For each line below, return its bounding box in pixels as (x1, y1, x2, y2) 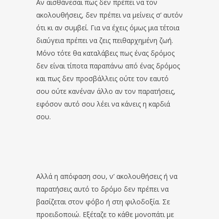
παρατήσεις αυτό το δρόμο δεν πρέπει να (36, 184, 169, 194)
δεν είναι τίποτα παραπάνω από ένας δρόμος (36, 61, 180, 70)
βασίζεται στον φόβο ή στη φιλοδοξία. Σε (36, 197, 170, 206)
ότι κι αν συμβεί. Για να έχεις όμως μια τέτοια (36, 22, 179, 32)
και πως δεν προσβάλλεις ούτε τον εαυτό (36, 73, 169, 83)
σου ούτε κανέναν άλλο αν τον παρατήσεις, (36, 86, 175, 96)
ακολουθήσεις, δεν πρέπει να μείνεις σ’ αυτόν (36, 10, 183, 20)
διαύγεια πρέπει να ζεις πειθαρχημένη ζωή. (36, 35, 173, 45)
